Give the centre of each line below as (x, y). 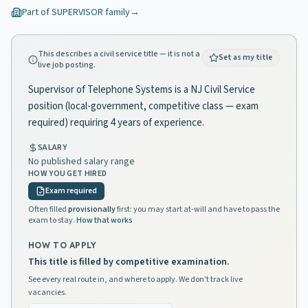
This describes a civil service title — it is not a (119, 54)
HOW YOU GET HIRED (68, 174)
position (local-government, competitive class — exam (143, 106)
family (117, 12)
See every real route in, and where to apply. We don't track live (135, 279)
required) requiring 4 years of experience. (116, 123)
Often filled (48, 209)
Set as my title (245, 57)
